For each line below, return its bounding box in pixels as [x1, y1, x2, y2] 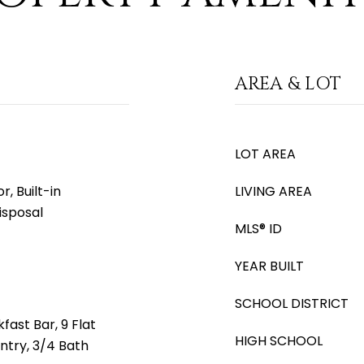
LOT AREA [235, 145, 296, 163]
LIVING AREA [235, 182, 312, 201]
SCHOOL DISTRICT [235, 294, 349, 313]
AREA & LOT [235, 72, 341, 96]
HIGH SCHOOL [235, 331, 323, 350]
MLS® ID [235, 219, 282, 238]
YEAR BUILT [235, 257, 304, 275]
